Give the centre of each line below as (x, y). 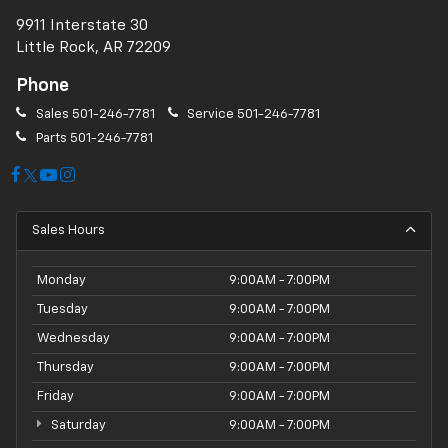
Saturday (76, 426)
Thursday (65, 368)
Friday (55, 397)
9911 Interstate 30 (82, 25)
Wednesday (73, 339)
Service (210, 114)
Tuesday (62, 310)
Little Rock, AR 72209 (93, 47)
